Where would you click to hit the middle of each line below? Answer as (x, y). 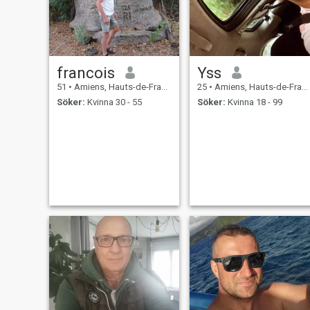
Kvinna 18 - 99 (254, 102)
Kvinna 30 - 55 (113, 102)
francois (85, 72)
